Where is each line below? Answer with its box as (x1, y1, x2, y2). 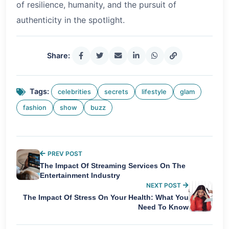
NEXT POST (146, 181, 181, 189)
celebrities (58, 87, 91, 96)
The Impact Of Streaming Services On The (39, 162, 186, 170)
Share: (47, 51, 70, 60)
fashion (23, 103, 47, 111)
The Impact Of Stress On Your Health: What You (22, 193, 189, 201)
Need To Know (138, 203, 189, 211)
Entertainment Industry (39, 171, 120, 179)
